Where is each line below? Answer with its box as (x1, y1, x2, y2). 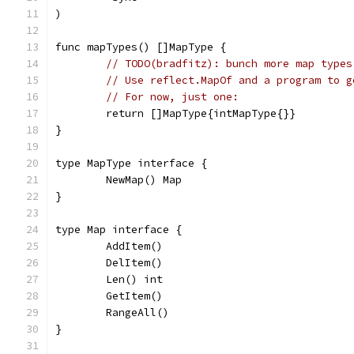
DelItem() (106, 256, 163, 269)
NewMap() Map (106, 173, 182, 186)
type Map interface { (55, 223, 182, 236)
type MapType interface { (55, 156, 207, 170)
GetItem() (106, 289, 163, 303)
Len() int (106, 273, 163, 286)
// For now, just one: (106, 90, 239, 104)
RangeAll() (106, 306, 169, 319)
